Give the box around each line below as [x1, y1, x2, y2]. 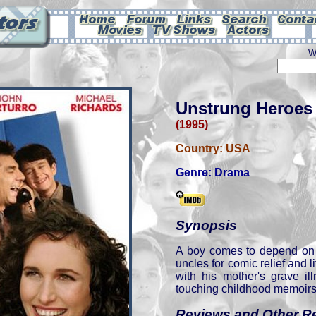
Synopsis [176, 218, 237, 233]
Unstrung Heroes [176, 99, 312, 118]
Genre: [176, 166, 214, 178]
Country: [176, 142, 226, 154]
